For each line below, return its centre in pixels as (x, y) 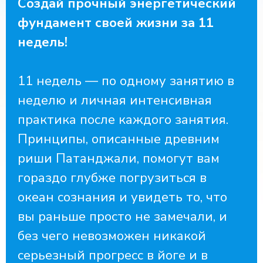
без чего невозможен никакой (112, 236)
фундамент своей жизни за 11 (116, 23)
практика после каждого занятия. (123, 120)
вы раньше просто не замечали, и (122, 217)
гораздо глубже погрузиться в (112, 178)
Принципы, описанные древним (119, 139)
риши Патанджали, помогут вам (119, 159)
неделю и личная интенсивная (115, 100)
